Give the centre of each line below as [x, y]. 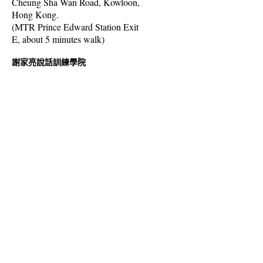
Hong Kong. [35, 14]
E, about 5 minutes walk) [58, 39]
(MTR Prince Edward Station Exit [75, 27]
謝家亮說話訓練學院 [49, 62]
